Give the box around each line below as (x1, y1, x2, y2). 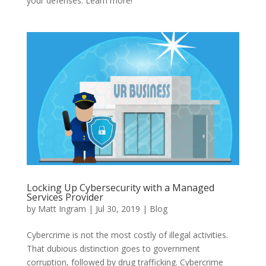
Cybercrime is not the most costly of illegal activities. (26, 229, 228, 241)
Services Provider (26, 191, 103, 204)
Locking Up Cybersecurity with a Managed (26, 181, 214, 195)
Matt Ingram (37, 203, 86, 215)
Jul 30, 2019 (95, 203, 140, 215)
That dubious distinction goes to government (26, 243, 200, 255)
